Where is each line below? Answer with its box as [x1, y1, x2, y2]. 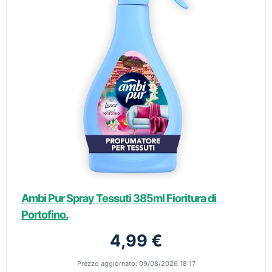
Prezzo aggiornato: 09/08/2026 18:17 [76, 259, 195, 268]
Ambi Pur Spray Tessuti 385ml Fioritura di [21, 192, 216, 205]
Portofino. [21, 208, 68, 221]
